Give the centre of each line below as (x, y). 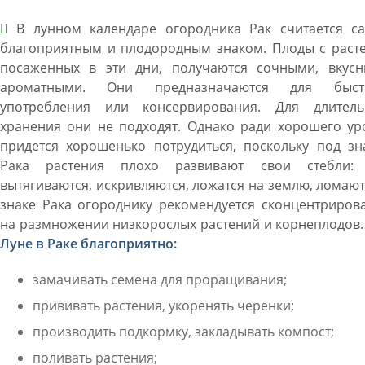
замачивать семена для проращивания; (159, 279)
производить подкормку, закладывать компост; (183, 332)
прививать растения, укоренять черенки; (163, 306)
